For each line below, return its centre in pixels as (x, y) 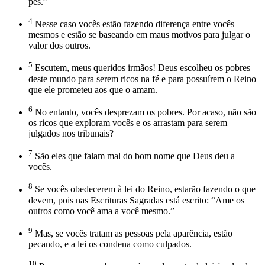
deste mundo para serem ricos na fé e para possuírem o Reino (142, 79)
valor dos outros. (59, 46)
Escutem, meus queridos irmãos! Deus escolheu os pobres (141, 68)
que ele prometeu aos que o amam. (93, 89)
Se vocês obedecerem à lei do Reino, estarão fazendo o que (144, 189)
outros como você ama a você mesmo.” (101, 211)
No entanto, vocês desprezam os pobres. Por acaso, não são (144, 112)
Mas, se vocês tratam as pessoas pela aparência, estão (132, 233)
